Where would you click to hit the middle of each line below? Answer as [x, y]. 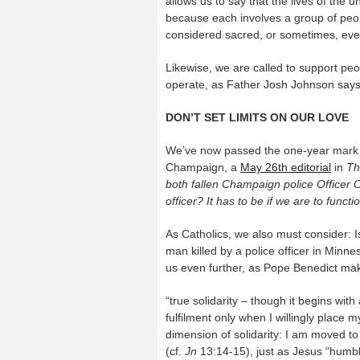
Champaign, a [203, 167]
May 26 [259, 167]
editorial [309, 167]
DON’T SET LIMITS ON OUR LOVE [257, 117]
